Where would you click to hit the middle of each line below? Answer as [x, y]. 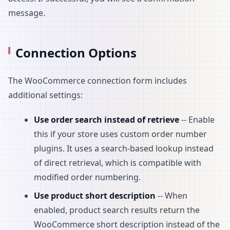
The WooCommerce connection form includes [98, 80]
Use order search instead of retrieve [107, 119]
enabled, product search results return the [117, 210]
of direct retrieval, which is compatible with [118, 162]
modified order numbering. [87, 177]
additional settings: [45, 95]
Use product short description [95, 195]
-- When [171, 195]
